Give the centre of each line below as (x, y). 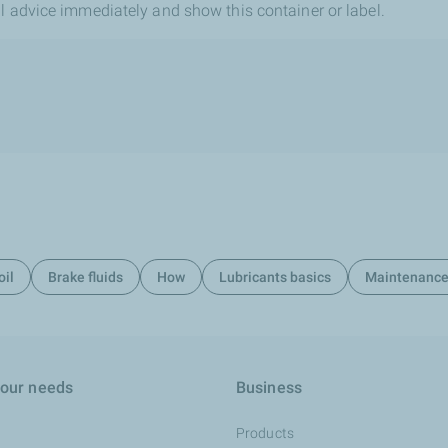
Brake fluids (85, 276)
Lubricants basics (274, 276)
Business (269, 387)
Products (265, 433)
